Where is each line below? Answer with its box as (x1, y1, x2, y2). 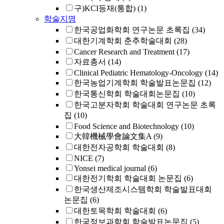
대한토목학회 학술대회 (74, 206, 156, 215)
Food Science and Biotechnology (74, 122, 179, 130)
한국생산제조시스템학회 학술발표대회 (74, 185, 212, 193)
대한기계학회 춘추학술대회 (74, 36, 172, 45)
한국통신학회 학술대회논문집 (74, 89, 180, 98)
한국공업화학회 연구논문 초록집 (74, 25, 190, 34)
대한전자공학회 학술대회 (74, 143, 164, 151)
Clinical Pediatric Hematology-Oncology (74, 68, 203, 77)
